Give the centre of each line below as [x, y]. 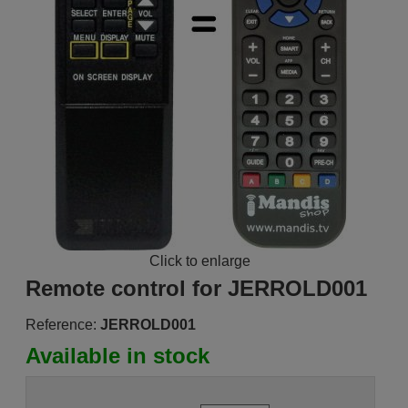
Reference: [61, 325]
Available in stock [117, 356]
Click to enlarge [200, 261]
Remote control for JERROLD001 [196, 288]
